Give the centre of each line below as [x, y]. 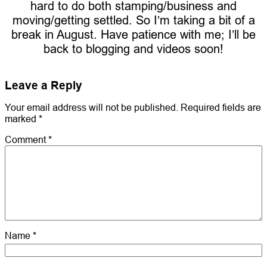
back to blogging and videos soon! [133, 48]
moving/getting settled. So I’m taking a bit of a [133, 20]
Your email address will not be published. [91, 108]
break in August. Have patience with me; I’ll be [133, 34]
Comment [27, 140]
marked [22, 119]
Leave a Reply [44, 86]
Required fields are [221, 108]
